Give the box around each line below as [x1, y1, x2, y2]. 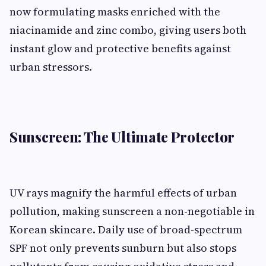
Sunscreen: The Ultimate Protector [9, 126, 235, 146]
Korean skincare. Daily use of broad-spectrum [9, 221, 242, 237]
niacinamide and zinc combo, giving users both [9, 22, 246, 37]
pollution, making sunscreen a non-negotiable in [9, 203, 255, 218]
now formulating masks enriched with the [9, 4, 220, 19]
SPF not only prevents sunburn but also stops [9, 240, 236, 255]
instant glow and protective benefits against [9, 40, 231, 56]
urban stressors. [9, 59, 92, 74]
